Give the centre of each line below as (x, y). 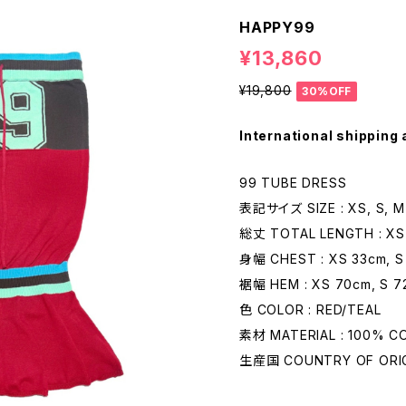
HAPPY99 (277, 28)
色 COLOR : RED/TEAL (310, 309)
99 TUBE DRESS (293, 182)
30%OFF (327, 91)
